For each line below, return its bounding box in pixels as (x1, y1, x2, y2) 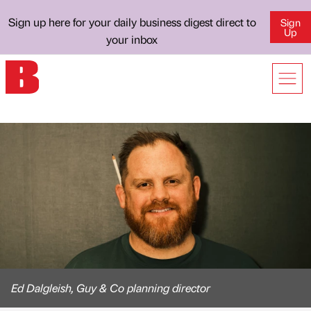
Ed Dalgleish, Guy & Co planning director (11, 280, 210, 295)
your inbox (106, 32, 158, 47)
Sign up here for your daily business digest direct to (8, 15, 256, 29)
